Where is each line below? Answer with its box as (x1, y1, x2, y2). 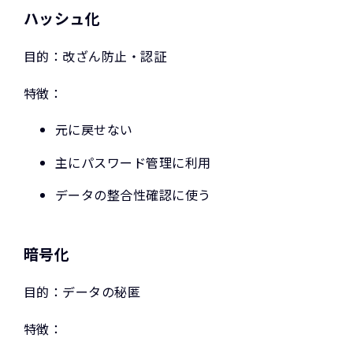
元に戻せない (55, 120, 133, 139)
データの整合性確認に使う (55, 185, 211, 205)
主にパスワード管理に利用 (55, 152, 211, 172)
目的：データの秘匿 (24, 282, 141, 302)
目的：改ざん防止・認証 (24, 46, 167, 66)
